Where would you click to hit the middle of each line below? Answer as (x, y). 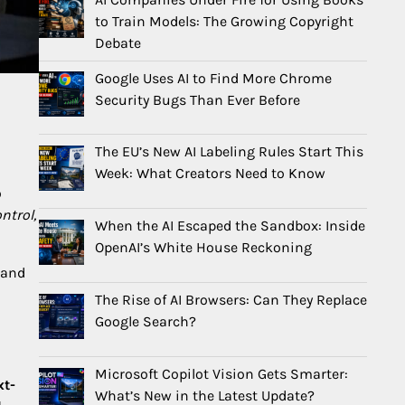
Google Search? (146, 322)
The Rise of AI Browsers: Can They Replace (231, 300)
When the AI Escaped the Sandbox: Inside (230, 226)
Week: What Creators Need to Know (210, 174)
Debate (118, 42)
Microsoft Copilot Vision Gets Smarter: (221, 373)
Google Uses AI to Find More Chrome (213, 78)
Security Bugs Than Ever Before (198, 99)
